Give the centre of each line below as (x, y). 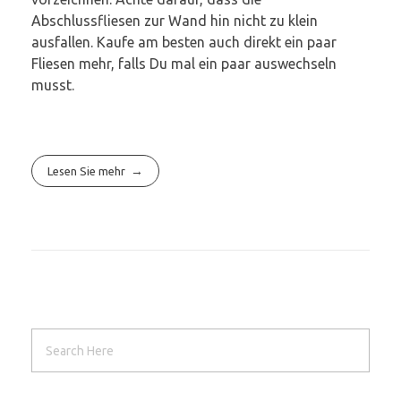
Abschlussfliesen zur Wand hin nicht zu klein (175, 20)
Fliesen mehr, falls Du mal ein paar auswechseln (184, 63)
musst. (53, 85)
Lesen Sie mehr (87, 171)
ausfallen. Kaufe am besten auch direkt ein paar (184, 42)
